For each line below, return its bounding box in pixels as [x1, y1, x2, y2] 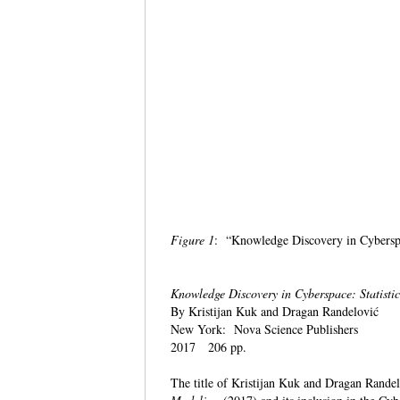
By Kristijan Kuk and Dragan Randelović [171, 303, 379, 321]
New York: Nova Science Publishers [171, 321, 359, 338]
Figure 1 [171, 231, 215, 249]
